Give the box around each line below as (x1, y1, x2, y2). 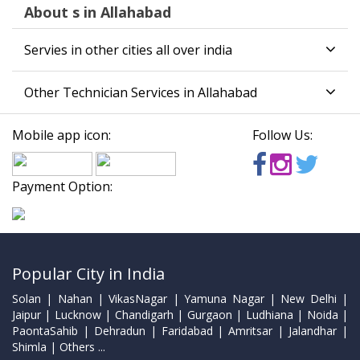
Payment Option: (12, 178, 112, 196)
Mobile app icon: (12, 126, 111, 145)
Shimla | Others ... (12, 339, 105, 355)
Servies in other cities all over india (24, 41, 232, 59)
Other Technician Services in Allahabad (24, 84, 257, 102)
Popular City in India (12, 263, 165, 285)
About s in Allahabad (24, 2, 171, 22)
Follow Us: (252, 126, 313, 145)
